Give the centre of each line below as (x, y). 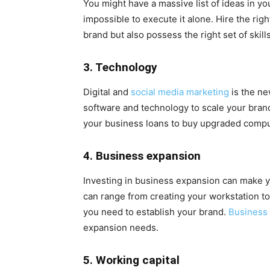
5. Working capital (131, 260)
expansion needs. (121, 227)
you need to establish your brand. (156, 212)
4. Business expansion (142, 155)
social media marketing (180, 92)
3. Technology (120, 67)
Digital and (107, 92)
